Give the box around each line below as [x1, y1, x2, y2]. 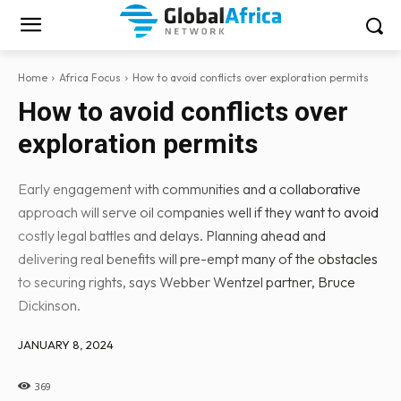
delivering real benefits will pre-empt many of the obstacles [18, 250, 378, 268]
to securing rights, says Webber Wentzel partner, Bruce [18, 273, 355, 291]
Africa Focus [59, 71, 121, 84]
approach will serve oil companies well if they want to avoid [18, 203, 379, 221]
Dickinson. [18, 296, 81, 314]
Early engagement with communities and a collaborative [18, 180, 361, 198]
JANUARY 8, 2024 [18, 337, 114, 352]
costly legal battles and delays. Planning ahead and [18, 226, 326, 244]
